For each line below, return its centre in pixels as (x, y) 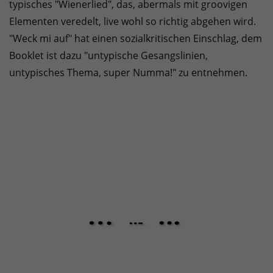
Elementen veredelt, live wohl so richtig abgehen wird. (133, 22)
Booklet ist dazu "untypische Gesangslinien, (108, 56)
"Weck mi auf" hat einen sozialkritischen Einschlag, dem (136, 39)
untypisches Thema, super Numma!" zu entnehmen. (128, 73)
